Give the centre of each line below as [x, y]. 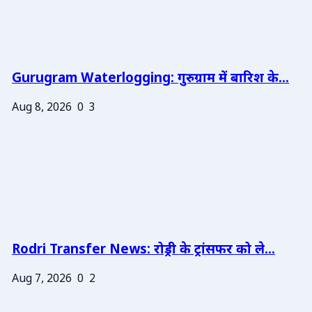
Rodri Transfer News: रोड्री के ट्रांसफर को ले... [143, 251]
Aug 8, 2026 [42, 108]
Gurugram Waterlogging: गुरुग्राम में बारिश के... [150, 79]
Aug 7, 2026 [42, 280]
